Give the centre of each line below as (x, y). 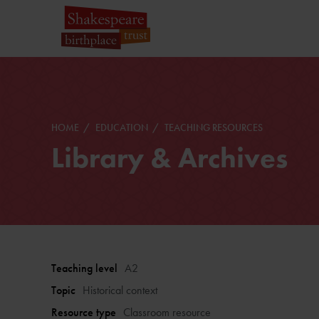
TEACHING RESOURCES (214, 127)
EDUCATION (123, 127)
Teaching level (84, 268)
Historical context (120, 290)
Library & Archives (169, 158)
